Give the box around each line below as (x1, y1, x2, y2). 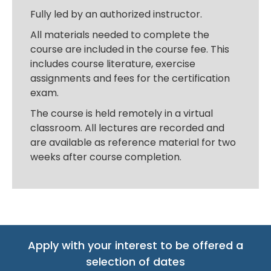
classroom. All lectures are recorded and (30, 120, 224, 135)
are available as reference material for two (30, 135, 236, 149)
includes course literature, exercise (30, 56, 195, 71)
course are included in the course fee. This (30, 42, 229, 56)
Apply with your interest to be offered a (28, 237, 243, 253)
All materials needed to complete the (30, 27, 209, 42)
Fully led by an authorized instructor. (30, 7, 202, 21)
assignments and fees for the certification (30, 71, 230, 85)
